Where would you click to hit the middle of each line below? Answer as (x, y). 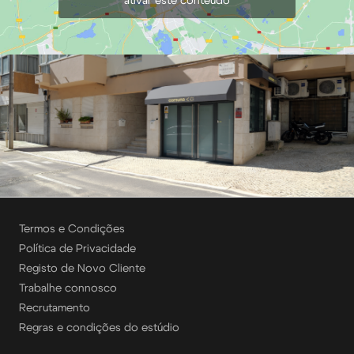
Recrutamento (55, 309)
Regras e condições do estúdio (99, 328)
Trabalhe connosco (68, 289)
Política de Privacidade (77, 249)
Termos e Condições (72, 230)
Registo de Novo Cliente (82, 269)
